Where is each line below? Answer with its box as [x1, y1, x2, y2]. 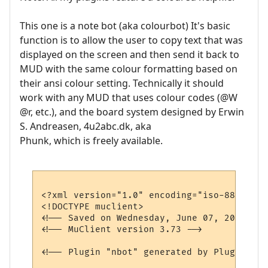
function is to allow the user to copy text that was [20, 33, 243, 47]
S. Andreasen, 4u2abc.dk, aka [20, 120, 151, 133]
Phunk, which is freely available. [20, 134, 163, 148]
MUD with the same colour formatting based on [20, 62, 237, 76]
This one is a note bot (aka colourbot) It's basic [20, 19, 230, 33]
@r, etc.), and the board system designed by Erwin [20, 105, 244, 119]
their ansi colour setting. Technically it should [20, 77, 224, 90]
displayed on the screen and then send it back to [20, 48, 239, 62]
